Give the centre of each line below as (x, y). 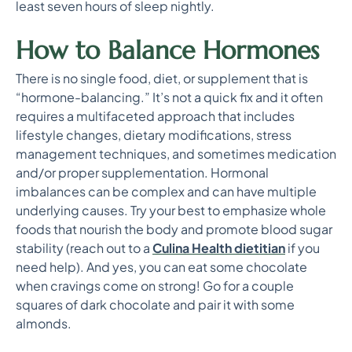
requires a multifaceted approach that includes (155, 116)
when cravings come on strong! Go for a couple (155, 286)
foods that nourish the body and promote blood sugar (174, 229)
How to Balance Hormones (167, 50)
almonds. (44, 323)
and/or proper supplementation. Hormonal (142, 172)
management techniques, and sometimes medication (176, 154)
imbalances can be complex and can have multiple (166, 191)
